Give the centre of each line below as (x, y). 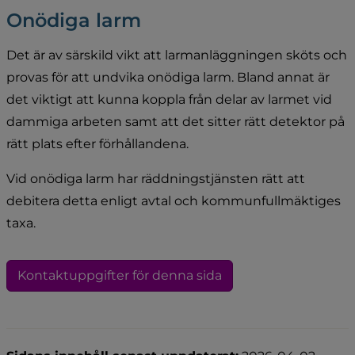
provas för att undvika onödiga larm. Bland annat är (168, 77)
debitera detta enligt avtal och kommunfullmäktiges (174, 200)
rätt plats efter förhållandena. (97, 143)
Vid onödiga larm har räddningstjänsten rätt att (156, 178)
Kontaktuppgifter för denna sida (119, 275)
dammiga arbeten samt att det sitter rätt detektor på (176, 121)
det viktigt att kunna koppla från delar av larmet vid (169, 99)
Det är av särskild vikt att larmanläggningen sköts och (177, 55)
